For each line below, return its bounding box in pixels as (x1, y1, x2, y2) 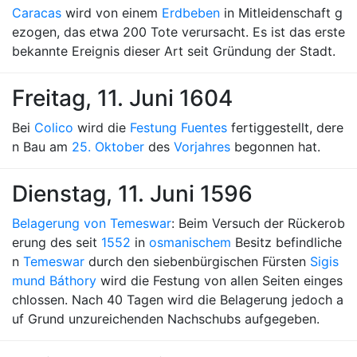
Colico (34, 120, 73, 135)
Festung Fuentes (130, 120, 227, 135)
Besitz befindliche (231, 234, 342, 250)
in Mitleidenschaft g (220, 5, 343, 21)
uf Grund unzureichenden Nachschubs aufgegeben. (12, 311, 320, 327)
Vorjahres (174, 139, 230, 155)
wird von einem (61, 5, 162, 21)
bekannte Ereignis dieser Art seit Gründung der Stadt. (12, 43, 335, 59)
